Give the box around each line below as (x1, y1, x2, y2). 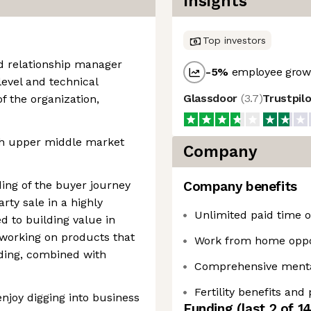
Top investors (203, 35, 266, 46)
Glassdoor (183, 92, 241, 105)
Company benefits (183, 178, 297, 194)
